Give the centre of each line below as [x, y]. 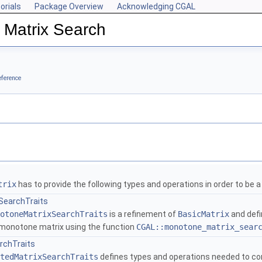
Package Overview [69, 6]
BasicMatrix [204, 214]
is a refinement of [143, 214]
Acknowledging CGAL [156, 6]
